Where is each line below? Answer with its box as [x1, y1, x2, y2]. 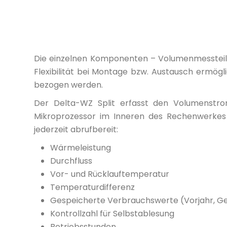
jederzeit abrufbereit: [34, 124, 118, 136]
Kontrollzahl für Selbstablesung [50, 208, 174, 220]
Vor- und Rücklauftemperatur [50, 168, 169, 180]
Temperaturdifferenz [50, 181, 135, 194]
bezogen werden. [34, 79, 103, 91]
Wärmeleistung [50, 142, 111, 154]
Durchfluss [50, 155, 92, 167]
